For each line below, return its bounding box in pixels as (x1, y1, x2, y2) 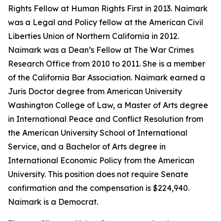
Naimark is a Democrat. (8, 197, 98, 207)
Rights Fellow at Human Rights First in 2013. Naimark (8, 3, 208, 13)
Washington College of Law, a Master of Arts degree (8, 100, 208, 110)
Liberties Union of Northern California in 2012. (8, 31, 179, 41)
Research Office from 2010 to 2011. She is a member (8, 59, 205, 69)
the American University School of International (8, 128, 187, 138)
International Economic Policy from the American (8, 155, 194, 165)
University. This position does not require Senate (8, 169, 188, 179)
